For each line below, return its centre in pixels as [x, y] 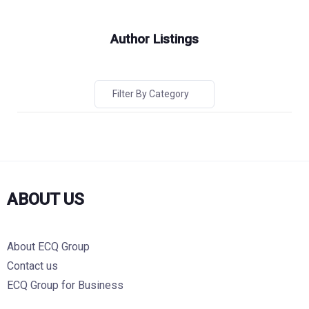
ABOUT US [46, 199]
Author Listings [154, 39]
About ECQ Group [48, 247]
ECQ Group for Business [65, 285]
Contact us [32, 266]
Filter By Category [151, 94]
